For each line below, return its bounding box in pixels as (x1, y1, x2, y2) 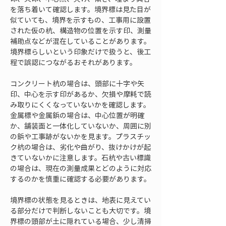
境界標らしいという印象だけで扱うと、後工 (10, 46, 151, 56)
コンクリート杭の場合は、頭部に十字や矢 (10, 78, 144, 88)
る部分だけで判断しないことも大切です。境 (10, 205, 151, 215)
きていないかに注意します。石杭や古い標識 (10, 152, 151, 162)
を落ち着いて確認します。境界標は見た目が (10, 4, 151, 14)
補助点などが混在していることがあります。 (10, 36, 151, 46)
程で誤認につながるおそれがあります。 (10, 57, 137, 67)
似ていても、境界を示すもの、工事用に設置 (10, 15, 151, 25)
